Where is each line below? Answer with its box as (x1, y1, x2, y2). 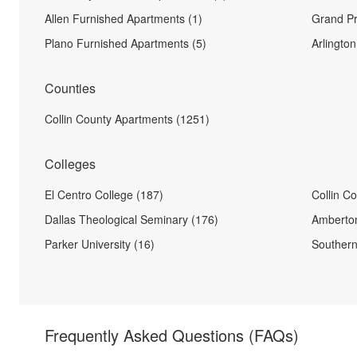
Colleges (45, 155, 96, 173)
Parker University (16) (45, 236, 155, 252)
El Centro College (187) (45, 186, 163, 202)
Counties (45, 79, 96, 97)
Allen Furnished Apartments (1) (45, 10, 202, 26)
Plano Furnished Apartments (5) (45, 35, 206, 51)
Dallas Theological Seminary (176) (45, 211, 218, 227)
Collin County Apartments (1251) (45, 111, 210, 127)
